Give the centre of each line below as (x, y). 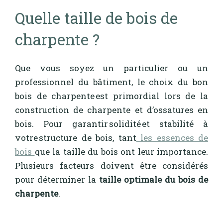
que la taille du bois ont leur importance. (121, 152)
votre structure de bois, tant (76, 138)
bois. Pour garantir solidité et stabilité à (111, 124)
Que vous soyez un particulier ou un (111, 68)
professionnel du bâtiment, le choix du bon (111, 82)
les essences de (172, 138)
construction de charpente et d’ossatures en (111, 110)
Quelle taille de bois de (96, 18)
